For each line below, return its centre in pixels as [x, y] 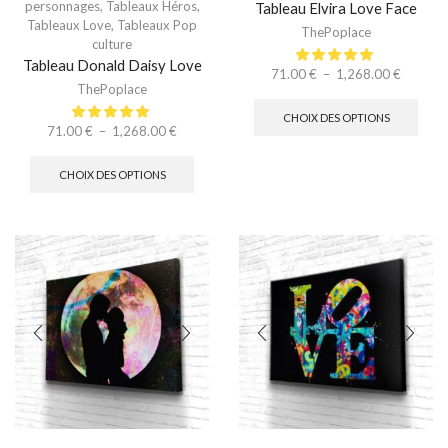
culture [112, 43]
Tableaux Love [69, 24]
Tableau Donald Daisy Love [112, 64]
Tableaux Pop [157, 24]
